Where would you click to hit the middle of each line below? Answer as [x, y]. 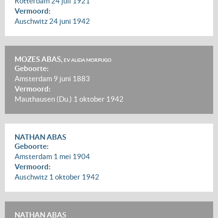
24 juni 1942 [70, 21]
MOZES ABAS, [39, 59]
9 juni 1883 [72, 79]
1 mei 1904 [72, 156]
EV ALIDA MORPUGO [88, 60]
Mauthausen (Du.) [44, 99]
